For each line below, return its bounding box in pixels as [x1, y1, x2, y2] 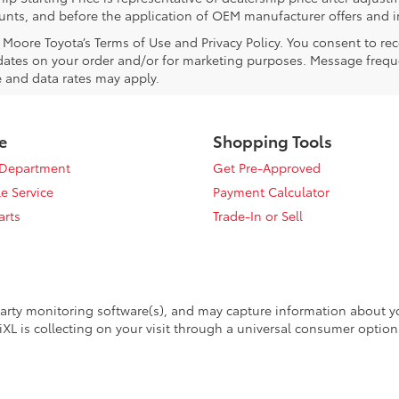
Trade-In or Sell [213, 207, 303, 225]
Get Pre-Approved [213, 159, 321, 177]
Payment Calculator [213, 183, 330, 201]
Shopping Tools [213, 129, 332, 153]
